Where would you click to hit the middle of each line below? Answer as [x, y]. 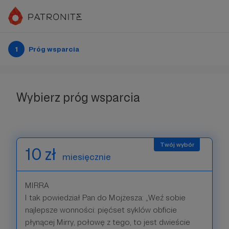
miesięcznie [87, 157]
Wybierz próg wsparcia [78, 97]
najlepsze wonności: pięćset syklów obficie [101, 210]
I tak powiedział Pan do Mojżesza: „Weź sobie [105, 198]
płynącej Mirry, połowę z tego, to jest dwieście [108, 222]
